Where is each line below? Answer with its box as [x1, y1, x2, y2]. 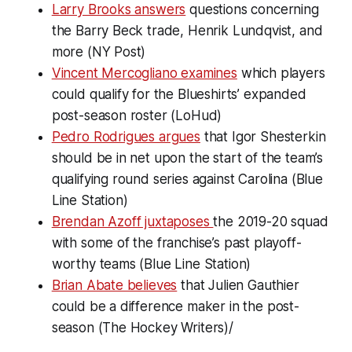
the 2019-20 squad [213, 213, 328, 229]
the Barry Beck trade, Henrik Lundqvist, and [51, 22, 323, 38]
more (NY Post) [51, 43, 146, 60]
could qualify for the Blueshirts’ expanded [51, 86, 306, 102]
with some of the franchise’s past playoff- [51, 234, 302, 251]
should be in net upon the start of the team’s [51, 149, 324, 166]
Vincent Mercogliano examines [51, 64, 237, 81]
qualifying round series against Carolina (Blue [51, 170, 323, 187]
